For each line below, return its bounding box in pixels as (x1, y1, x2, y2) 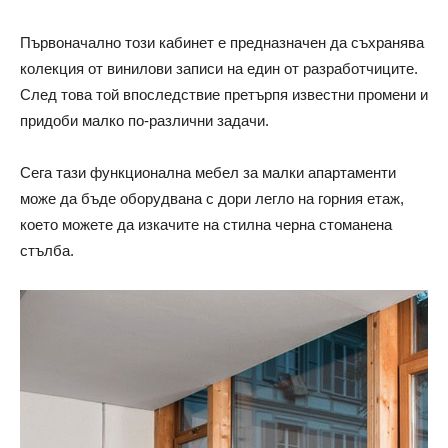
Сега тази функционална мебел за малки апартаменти (20, 163, 396, 181)
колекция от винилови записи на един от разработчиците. (20, 59, 418, 77)
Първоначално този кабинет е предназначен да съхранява (20, 33, 424, 51)
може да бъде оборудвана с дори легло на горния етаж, (20, 189, 404, 207)
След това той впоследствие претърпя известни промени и (20, 85, 428, 103)
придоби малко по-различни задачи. (20, 111, 269, 129)
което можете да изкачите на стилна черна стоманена (20, 215, 392, 233)
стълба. (20, 241, 74, 259)
